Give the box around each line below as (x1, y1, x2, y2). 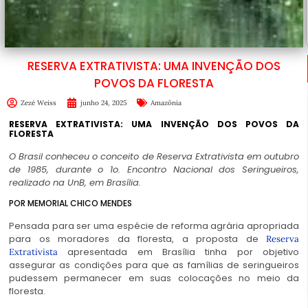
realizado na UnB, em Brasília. (9, 175, 141, 189)
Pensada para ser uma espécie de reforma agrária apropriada (9, 219, 299, 233)
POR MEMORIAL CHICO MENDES (9, 197, 132, 210)
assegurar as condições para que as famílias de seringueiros (9, 258, 299, 272)
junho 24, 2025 (80, 98, 126, 107)
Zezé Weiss (21, 98, 56, 107)
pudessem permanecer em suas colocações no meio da (9, 272, 299, 285)
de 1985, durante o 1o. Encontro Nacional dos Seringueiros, (9, 162, 299, 176)
